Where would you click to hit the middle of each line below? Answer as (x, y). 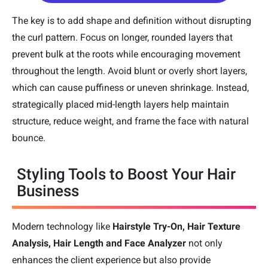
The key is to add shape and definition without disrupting (132, 21)
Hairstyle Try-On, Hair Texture (175, 227)
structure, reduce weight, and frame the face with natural (130, 121)
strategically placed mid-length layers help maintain (121, 105)
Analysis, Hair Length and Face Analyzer (100, 243)
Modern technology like (61, 227)
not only (205, 243)
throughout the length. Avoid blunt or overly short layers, (130, 71)
